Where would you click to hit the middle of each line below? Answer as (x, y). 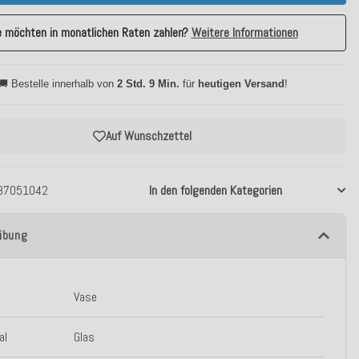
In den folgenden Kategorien (215, 190)
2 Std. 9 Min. (148, 84)
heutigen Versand (241, 84)
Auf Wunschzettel (149, 136)
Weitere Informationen (244, 32)
